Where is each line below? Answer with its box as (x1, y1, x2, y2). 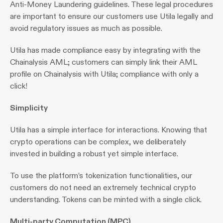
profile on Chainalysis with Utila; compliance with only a (10, 69, 199, 79)
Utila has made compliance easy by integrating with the (10, 45, 201, 55)
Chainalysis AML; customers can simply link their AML (10, 57, 197, 67)
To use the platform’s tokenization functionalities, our (10, 171, 192, 180)
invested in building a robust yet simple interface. (10, 149, 178, 158)
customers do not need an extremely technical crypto (10, 183, 196, 192)
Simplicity (10, 103, 48, 112)
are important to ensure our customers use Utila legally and (10, 11, 213, 21)
